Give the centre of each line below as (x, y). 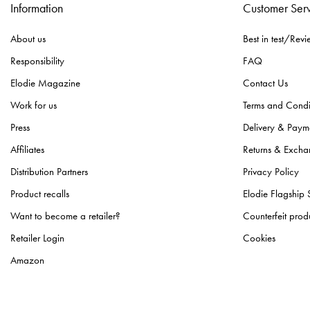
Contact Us (265, 83)
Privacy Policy (271, 171)
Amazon (27, 260)
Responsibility (37, 61)
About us (28, 38)
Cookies (259, 238)
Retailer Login (37, 238)
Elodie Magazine (45, 83)
